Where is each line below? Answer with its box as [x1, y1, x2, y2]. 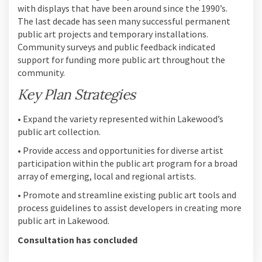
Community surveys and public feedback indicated [18, 40, 215, 53]
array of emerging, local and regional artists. [18, 170, 196, 182]
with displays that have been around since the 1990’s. [18, 2, 227, 14]
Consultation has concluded [18, 234, 137, 246]
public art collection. [18, 126, 101, 138]
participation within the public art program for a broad [18, 157, 237, 170]
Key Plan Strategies [18, 85, 136, 104]
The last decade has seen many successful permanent [18, 15, 230, 27]
